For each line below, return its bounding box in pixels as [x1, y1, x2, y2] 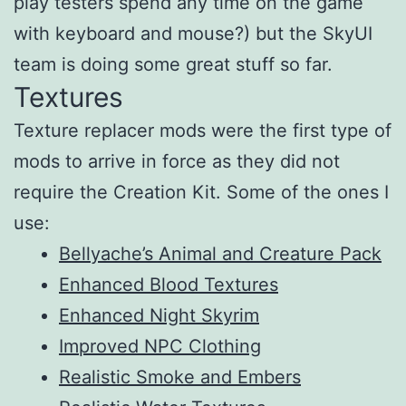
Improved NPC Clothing [59, 334, 261, 357]
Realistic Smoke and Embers [59, 365, 301, 388]
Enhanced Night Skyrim [59, 304, 259, 326]
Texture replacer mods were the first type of [14, 119, 391, 141]
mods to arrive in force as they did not [14, 150, 340, 172]
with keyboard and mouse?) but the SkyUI [14, 22, 372, 44]
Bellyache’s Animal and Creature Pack [59, 242, 382, 265]
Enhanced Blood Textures [59, 273, 278, 295]
